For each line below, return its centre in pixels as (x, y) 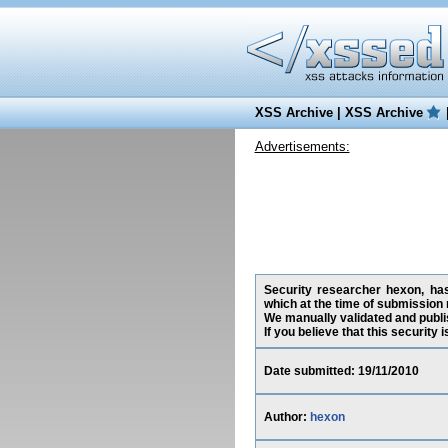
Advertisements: (302, 146)
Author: (286, 417)
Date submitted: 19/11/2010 (341, 371)
